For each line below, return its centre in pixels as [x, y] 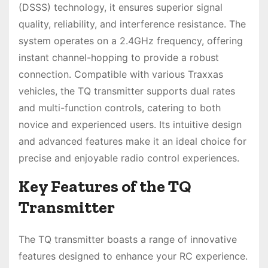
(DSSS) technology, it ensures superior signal [121, 7]
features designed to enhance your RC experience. [133, 256]
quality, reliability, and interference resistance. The [132, 24]
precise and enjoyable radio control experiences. [129, 158]
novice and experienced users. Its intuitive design [130, 125]
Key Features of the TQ [105, 187]
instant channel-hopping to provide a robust [119, 58]
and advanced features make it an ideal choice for [133, 141]
